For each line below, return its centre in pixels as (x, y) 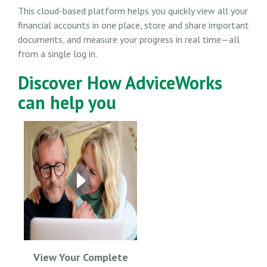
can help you (67, 102)
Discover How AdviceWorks (120, 82)
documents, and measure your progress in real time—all (129, 39)
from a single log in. (58, 53)
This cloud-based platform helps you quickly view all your (133, 10)
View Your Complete (80, 257)
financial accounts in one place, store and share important (133, 25)
